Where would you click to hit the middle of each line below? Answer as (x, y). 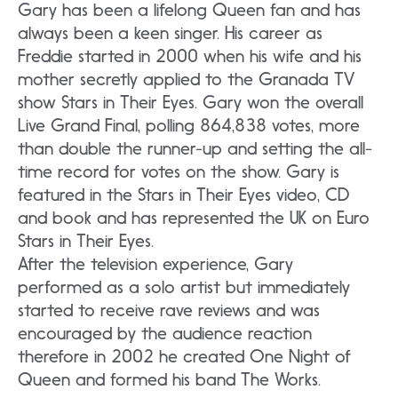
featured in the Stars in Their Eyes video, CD (184, 194)
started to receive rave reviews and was (169, 310)
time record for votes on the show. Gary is (179, 171)
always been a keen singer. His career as (170, 32)
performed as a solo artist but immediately (184, 287)
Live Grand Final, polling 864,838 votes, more (189, 125)
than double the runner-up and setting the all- (195, 148)
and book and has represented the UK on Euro (194, 217)
